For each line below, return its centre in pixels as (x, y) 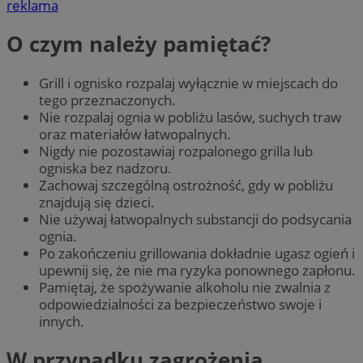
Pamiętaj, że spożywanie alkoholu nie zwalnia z (185, 287)
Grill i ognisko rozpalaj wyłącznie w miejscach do (188, 83)
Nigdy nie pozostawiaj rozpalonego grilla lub (176, 151)
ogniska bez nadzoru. (105, 168)
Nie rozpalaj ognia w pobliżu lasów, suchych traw (190, 117)
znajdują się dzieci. (97, 202)
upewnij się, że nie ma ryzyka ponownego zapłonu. (197, 270)
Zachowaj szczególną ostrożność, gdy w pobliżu (186, 185)
